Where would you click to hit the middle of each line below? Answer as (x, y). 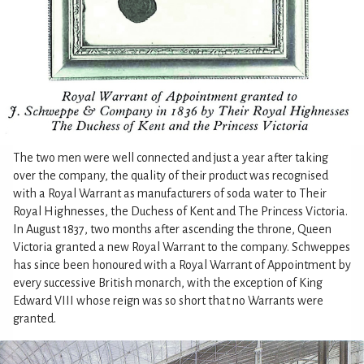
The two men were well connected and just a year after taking (171, 158)
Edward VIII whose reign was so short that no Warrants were (168, 301)
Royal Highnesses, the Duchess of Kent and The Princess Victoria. (180, 212)
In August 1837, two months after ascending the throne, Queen (172, 230)
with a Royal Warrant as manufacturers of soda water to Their (170, 194)
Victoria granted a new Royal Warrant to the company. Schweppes (182, 247)
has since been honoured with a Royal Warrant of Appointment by (182, 265)
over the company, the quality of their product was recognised (171, 176)
